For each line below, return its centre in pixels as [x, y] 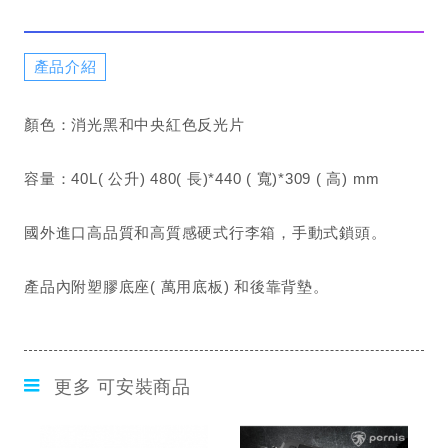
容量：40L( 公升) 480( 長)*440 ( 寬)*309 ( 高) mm [202, 178]
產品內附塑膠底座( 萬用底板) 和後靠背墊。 [176, 286]
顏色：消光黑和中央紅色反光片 [134, 124]
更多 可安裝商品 [122, 387]
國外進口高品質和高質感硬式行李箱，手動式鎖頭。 [205, 232]
